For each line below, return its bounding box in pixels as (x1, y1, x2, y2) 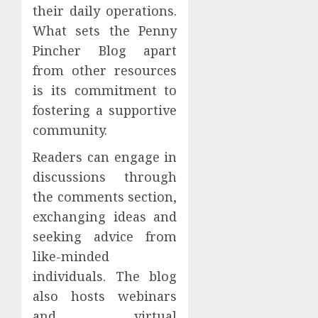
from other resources (33, 61, 177, 79)
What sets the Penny (33, 21, 177, 39)
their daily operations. (33, 1, 177, 19)
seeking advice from (33, 227, 177, 245)
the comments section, (33, 187, 177, 205)
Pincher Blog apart (33, 41, 177, 59)
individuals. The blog (33, 267, 177, 285)
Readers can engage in (33, 148, 177, 165)
